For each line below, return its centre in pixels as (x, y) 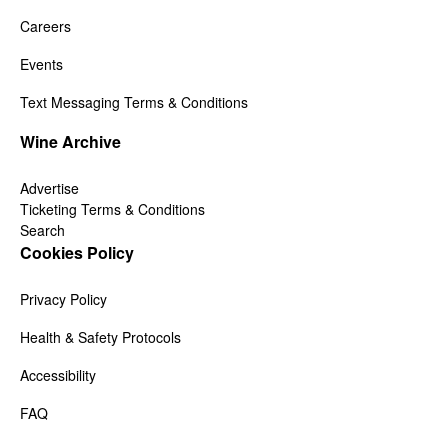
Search (42, 230)
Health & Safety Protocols (100, 337)
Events (41, 64)
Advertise (49, 188)
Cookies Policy (77, 253)
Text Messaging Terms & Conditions (134, 102)
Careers (45, 26)
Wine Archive (70, 142)
